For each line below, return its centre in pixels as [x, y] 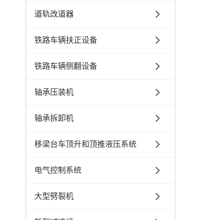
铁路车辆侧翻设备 [66, 66]
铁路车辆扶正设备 [66, 40]
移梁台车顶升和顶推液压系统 [85, 144]
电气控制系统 [58, 170]
